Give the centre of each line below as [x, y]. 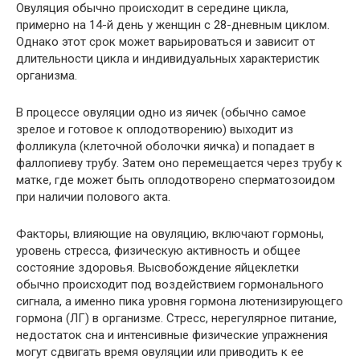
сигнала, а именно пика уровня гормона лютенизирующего [180, 302]
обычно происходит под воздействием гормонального [170, 285]
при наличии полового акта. [93, 197]
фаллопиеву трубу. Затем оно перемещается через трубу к [179, 164]
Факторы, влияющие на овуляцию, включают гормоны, [170, 234]
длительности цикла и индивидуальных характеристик [168, 59]
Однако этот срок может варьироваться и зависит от [166, 42]
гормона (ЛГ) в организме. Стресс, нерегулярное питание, [176, 319]
